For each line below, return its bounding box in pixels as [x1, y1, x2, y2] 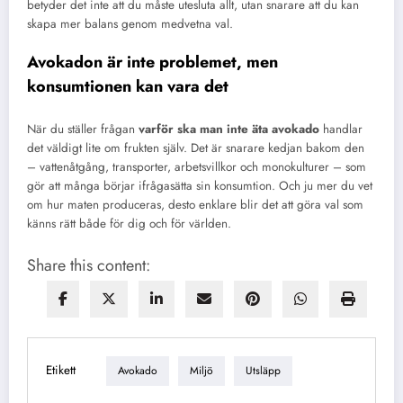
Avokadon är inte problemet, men [27, 50, 278, 75]
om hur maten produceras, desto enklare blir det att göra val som [27, 195, 363, 213]
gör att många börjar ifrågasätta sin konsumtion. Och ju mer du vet [27, 176, 372, 194]
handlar [319, 120, 363, 138]
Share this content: [27, 253, 150, 277]
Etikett [46, 362, 76, 380]
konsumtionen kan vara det [27, 75, 228, 99]
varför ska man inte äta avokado [139, 120, 319, 138]
